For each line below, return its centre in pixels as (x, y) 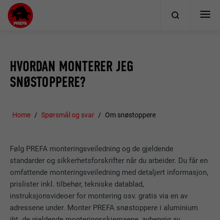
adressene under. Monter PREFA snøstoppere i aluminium (104, 208)
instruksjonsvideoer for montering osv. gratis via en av (99, 196)
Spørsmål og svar (68, 115)
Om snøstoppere (130, 115)
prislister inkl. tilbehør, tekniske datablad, (77, 184)
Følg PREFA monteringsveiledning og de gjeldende (92, 149)
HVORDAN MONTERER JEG (72, 67)
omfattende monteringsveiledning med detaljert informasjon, (109, 173)
